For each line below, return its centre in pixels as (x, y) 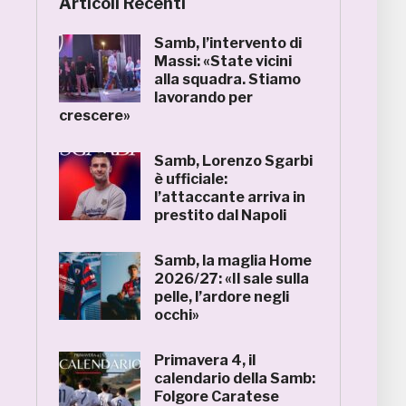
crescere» (95, 116)
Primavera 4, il (205, 360)
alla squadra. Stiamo (227, 79)
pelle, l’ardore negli (222, 297)
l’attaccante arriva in (230, 197)
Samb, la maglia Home (233, 261)
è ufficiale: (191, 179)
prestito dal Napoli (220, 215)
